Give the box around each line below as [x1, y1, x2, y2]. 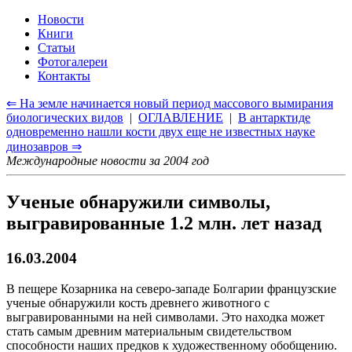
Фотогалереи [38, 55, 108, 68]
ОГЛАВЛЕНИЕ [138, 111, 223, 124]
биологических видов [6, 111, 123, 124]
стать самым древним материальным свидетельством [6, 324, 291, 338]
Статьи [38, 41, 75, 54]
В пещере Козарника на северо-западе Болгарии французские [6, 281, 336, 295]
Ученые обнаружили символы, [6, 191, 270, 212]
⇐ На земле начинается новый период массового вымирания [6, 97, 333, 110]
